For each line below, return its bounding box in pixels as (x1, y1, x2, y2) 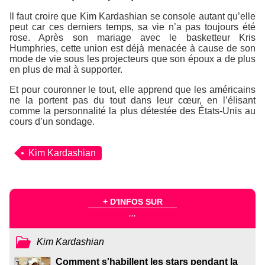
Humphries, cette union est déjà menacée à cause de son (9, 43, 256, 53)
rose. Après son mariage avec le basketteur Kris (9, 32, 256, 43)
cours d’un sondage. (9, 116, 95, 127)
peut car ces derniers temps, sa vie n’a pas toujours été (9, 21, 256, 32)
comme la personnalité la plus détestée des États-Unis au (9, 105, 256, 116)
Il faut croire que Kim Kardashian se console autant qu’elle (9, 11, 256, 21)
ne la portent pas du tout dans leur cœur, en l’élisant (9, 95, 256, 105)
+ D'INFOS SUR (102, 197, 163, 207)
